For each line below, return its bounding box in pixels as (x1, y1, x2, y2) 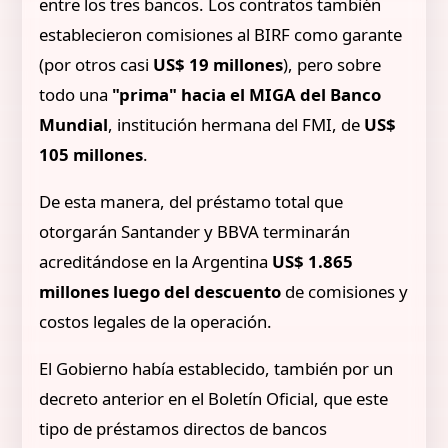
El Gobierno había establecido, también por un (39, 356, 394, 380)
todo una (39, 83, 113, 107)
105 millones (39, 143, 144, 167)
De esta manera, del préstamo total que (39, 190, 344, 214)
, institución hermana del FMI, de (108, 113, 365, 137)
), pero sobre (283, 53, 382, 77)
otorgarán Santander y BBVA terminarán (39, 220, 351, 244)
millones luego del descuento (39, 280, 282, 304)
